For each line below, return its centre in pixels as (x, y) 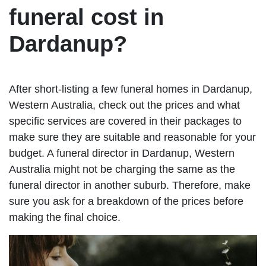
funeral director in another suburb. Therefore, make (130, 185)
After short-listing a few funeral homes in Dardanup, (131, 89)
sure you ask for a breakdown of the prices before (126, 201)
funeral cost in (86, 17)
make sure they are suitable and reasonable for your (132, 137)
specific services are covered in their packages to (125, 121)
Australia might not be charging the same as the (122, 169)
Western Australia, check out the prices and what (124, 105)
